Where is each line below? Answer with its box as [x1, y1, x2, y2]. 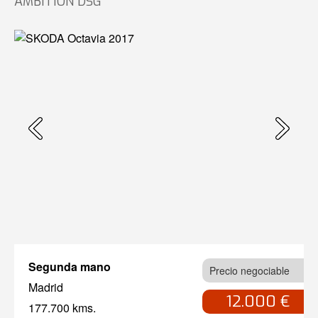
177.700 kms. [28, 300, 96, 317]
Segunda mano [28, 258, 111, 275]
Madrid [28, 279, 63, 296]
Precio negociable [209, 263, 290, 278]
